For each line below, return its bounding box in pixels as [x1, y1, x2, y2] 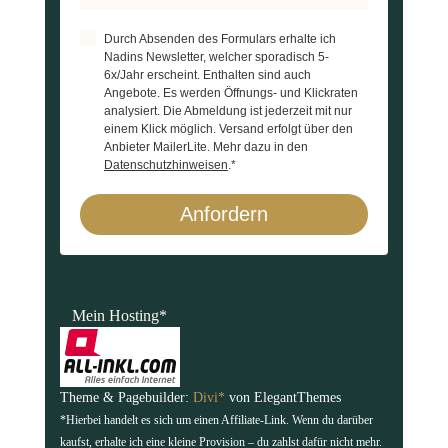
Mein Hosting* [72, 307, 168, 325]
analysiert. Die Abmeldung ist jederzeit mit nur [103, 104, 352, 119]
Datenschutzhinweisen [103, 158, 228, 173]
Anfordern [179, 203, 268, 226]
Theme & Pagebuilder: [59, 390, 193, 406]
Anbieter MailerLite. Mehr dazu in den [103, 140, 308, 155]
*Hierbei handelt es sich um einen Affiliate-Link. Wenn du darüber [59, 413, 373, 428]
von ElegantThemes [224, 390, 341, 406]
